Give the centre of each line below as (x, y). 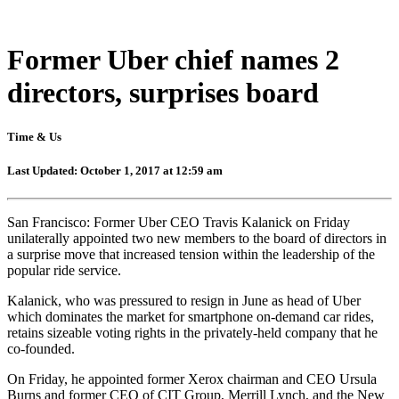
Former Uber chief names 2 (173, 60)
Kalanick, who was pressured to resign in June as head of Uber (184, 300)
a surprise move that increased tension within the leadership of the (191, 254)
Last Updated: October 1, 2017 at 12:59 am (115, 170)
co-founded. (41, 348)
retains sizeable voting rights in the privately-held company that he (192, 332)
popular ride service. (64, 270)
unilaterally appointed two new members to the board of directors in (197, 238)
